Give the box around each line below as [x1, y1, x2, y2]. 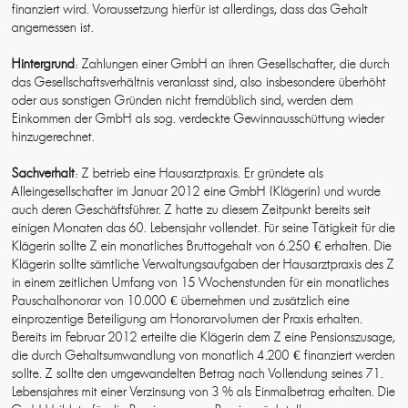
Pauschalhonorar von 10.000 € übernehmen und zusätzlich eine [12, 292, 351, 310]
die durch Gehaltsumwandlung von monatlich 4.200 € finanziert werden [12, 347, 396, 364]
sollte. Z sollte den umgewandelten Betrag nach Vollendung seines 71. [12, 365, 384, 382]
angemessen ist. [12, 19, 95, 36]
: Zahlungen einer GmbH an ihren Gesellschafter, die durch [75, 56, 391, 73]
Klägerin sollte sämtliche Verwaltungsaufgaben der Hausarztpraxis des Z [12, 256, 395, 273]
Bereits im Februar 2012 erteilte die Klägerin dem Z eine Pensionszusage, [12, 329, 396, 346]
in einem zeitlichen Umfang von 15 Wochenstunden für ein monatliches [12, 274, 390, 291]
